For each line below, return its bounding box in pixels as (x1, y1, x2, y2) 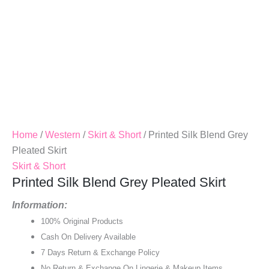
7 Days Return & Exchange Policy (41, 247, 160, 257)
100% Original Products (41, 216, 123, 226)
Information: (12, 199, 67, 210)
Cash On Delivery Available (41, 232, 136, 241)
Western (45, 130, 80, 140)
